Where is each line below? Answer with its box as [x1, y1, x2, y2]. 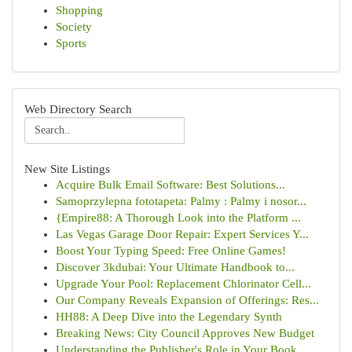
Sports [56, 37, 86, 49]
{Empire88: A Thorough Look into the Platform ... [56, 211, 301, 224]
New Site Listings [24, 162, 110, 175]
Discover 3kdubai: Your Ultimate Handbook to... [56, 261, 295, 273]
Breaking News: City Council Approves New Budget [56, 327, 314, 339]
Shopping [56, 4, 103, 16]
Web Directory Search [24, 102, 132, 115]
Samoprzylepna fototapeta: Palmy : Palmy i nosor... [56, 195, 306, 207]
